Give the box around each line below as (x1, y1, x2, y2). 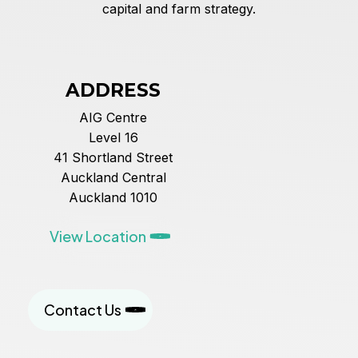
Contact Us (43, 300, 121, 319)
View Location (49, 226, 146, 245)
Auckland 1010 (69, 189, 158, 205)
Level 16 (88, 129, 138, 145)
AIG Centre (79, 109, 148, 125)
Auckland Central (60, 169, 166, 185)
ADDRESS (66, 78, 161, 101)
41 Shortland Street (54, 149, 173, 165)
